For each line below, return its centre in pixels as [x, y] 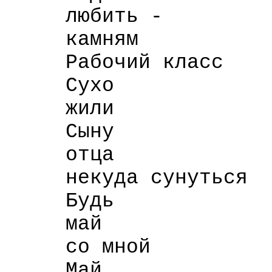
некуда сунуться [126, 178]
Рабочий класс [114, 63]
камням [72, 39]
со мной [78, 247]
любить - [84, 16]
